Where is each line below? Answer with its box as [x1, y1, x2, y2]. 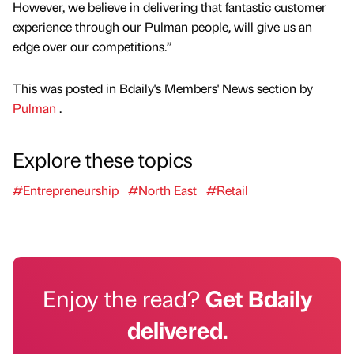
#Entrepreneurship [13, 182, 119, 199]
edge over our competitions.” [13, 38, 172, 55]
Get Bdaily [205, 283, 312, 314]
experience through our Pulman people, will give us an [13, 18, 312, 36]
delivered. [126, 314, 228, 345]
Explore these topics [13, 145, 193, 173]
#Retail [206, 182, 248, 199]
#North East [128, 182, 197, 199]
